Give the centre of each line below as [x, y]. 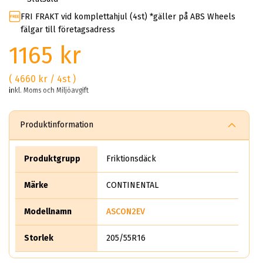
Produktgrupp [52, 159]
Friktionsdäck [131, 159]
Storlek [39, 238]
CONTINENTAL [132, 185]
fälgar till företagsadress [68, 29]
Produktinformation [57, 124]
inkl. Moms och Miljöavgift [49, 90]
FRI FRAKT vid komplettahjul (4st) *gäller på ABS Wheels [128, 16]
